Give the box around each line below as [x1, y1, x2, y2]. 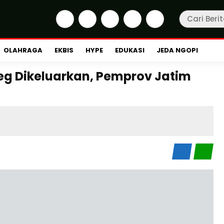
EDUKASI [115, 45, 144, 55]
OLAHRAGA [3, 45, 42, 55]
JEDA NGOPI [156, 45, 198, 55]
